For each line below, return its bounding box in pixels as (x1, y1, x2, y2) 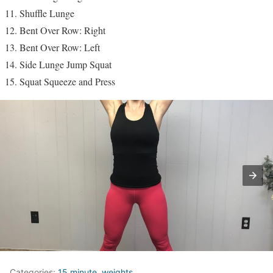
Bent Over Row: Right (19, 23, 105, 37)
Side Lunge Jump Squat (19, 57, 112, 71)
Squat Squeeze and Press (19, 74, 115, 88)
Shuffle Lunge (19, 6, 74, 19)
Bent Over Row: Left (19, 40, 100, 54)
